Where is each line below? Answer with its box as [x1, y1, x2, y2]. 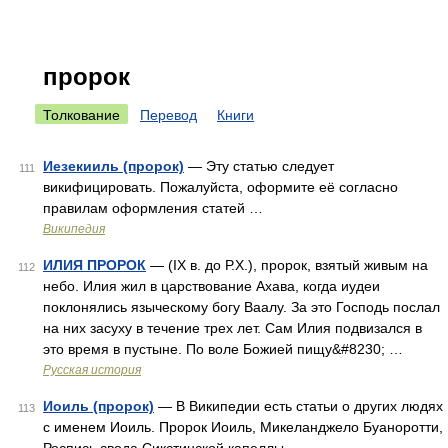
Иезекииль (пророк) [43, 158, 184, 174]
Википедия [43, 222, 105, 236]
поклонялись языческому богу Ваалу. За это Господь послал [43, 299, 440, 315]
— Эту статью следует [184, 158, 334, 174]
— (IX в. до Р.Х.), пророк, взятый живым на [146, 257, 428, 273]
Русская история [43, 363, 141, 377]
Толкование [43, 107, 120, 123]
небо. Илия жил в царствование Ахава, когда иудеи [43, 278, 380, 294]
